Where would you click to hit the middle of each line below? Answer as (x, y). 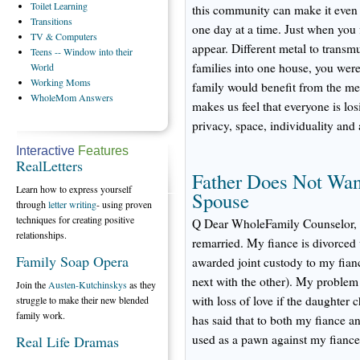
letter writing (72, 204)
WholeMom (55, 97)
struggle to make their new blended (82, 300)
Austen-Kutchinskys (88, 284)
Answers (96, 97)
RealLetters (49, 166)
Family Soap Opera (72, 261)
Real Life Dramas (67, 342)
